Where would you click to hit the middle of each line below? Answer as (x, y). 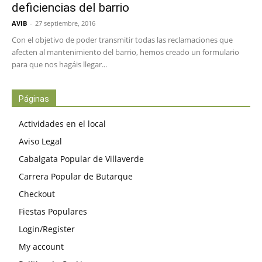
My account (41, 247)
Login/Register (47, 229)
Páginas (34, 99)
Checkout (37, 194)
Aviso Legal (40, 142)
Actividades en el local (62, 124)
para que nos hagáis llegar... (59, 65)
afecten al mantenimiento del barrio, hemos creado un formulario (125, 52)
